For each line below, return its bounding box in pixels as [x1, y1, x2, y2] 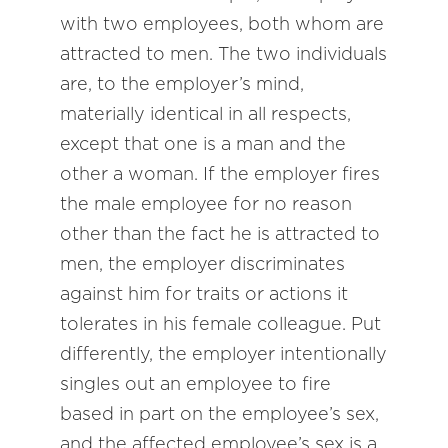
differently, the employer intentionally [60, 343, 387, 364]
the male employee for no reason [60, 193, 352, 214]
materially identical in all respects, [60, 103, 351, 124]
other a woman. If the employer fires [60, 163, 380, 184]
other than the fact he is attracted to [60, 223, 380, 244]
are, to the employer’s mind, [60, 73, 304, 94]
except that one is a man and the [60, 133, 346, 154]
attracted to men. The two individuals [60, 43, 387, 64]
